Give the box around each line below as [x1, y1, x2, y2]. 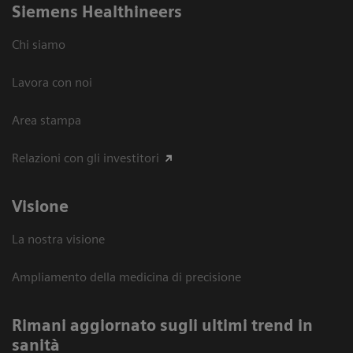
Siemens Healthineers [12, 2, 182, 22]
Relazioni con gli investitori [12, 150, 159, 166]
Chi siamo [12, 37, 65, 53]
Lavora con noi [12, 75, 92, 91]
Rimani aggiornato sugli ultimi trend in [12, 316, 313, 336]
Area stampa [12, 113, 81, 128]
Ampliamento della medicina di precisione [12, 269, 241, 285]
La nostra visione [12, 232, 105, 247]
